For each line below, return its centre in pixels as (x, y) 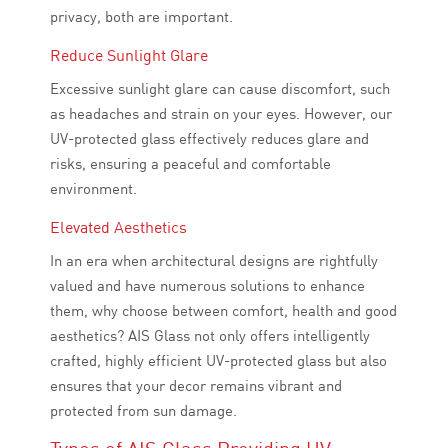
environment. (93, 188)
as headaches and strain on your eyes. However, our (221, 113)
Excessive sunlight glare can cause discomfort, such (220, 88)
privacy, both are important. (141, 16)
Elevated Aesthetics (118, 227)
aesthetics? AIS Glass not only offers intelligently (210, 335)
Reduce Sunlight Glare (129, 55)
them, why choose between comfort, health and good (223, 310)
